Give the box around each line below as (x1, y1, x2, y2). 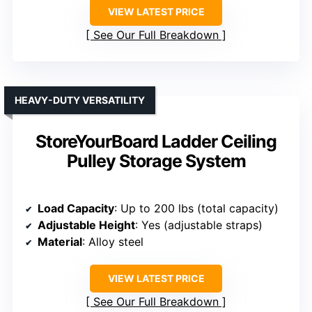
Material (38, 234, 82, 249)
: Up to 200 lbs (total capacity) (114, 201, 279, 215)
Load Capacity (38, 201, 114, 215)
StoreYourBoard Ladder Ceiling (36, 130, 276, 152)
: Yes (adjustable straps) (135, 217, 263, 232)
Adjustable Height (38, 217, 135, 232)
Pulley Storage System (66, 150, 246, 171)
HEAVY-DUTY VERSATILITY (15, 93, 145, 106)
